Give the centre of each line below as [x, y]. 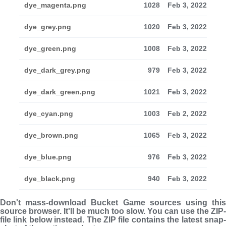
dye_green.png [50, 48]
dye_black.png [50, 179]
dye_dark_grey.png [57, 70]
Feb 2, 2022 [187, 114]
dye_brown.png [51, 135]
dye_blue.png [48, 157]
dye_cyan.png [49, 114]
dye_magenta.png [55, 5]
